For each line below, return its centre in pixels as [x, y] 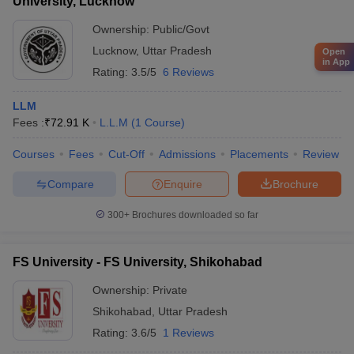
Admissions [187, 154]
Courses [34, 154]
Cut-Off [126, 154]
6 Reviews [188, 72]
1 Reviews [188, 333]
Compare [70, 184]
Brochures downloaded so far [194, 215]
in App [336, 61]
